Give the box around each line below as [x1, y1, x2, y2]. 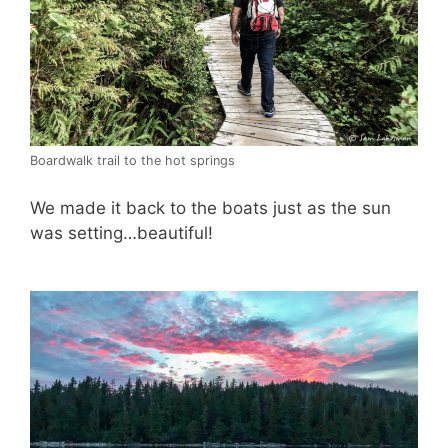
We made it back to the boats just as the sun [30, 197, 391, 218]
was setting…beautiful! [30, 222, 213, 243]
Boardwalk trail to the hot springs [30, 153, 235, 169]
